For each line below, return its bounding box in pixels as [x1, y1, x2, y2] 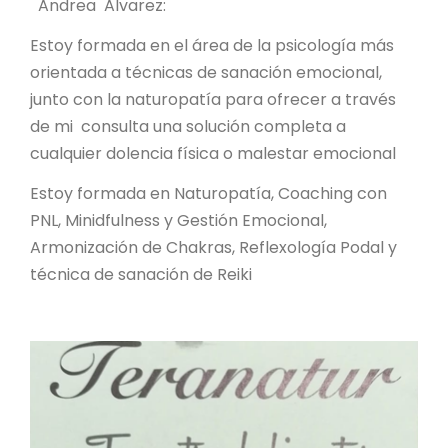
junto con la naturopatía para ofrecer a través [30, 87, 400, 111]
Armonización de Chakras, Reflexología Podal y [30, 235, 397, 259]
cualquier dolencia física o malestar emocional [30, 141, 396, 165]
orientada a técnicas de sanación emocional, [30, 60, 382, 84]
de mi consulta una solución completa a [30, 114, 346, 138]
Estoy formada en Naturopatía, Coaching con [30, 181, 387, 205]
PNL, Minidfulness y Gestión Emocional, [30, 208, 327, 232]
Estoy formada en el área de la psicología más [30, 33, 394, 57]
